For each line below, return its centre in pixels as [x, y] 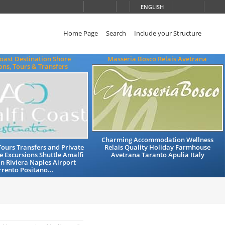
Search [116, 33]
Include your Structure [168, 33]
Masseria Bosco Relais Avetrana [157, 59]
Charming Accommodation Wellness [158, 140]
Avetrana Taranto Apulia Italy [157, 155]
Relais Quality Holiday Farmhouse [158, 147]
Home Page [81, 33]
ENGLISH [152, 7]
